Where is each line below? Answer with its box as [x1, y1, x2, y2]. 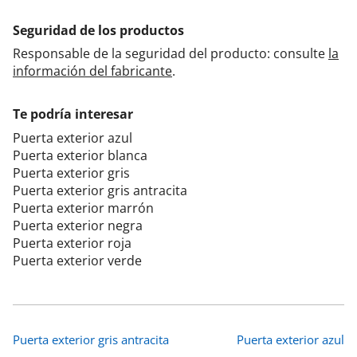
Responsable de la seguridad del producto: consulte [13, 45, 328, 63]
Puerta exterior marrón [13, 199, 154, 218]
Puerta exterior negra [13, 217, 143, 235]
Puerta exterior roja [13, 234, 131, 253]
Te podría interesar [13, 105, 133, 124]
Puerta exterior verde [13, 252, 142, 270]
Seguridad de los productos [13, 22, 184, 40]
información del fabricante [13, 62, 172, 80]
